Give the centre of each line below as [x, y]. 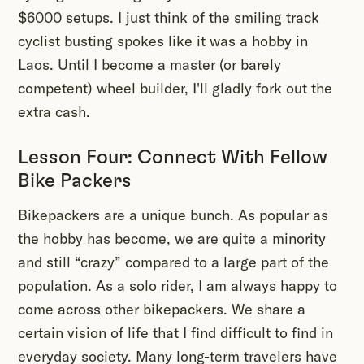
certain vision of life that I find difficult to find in [175, 333]
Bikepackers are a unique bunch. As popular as [173, 215]
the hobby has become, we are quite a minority [172, 239]
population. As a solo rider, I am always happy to [178, 286]
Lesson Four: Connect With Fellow [173, 158]
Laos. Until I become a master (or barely [149, 65]
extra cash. [54, 112]
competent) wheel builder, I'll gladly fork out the [175, 89]
